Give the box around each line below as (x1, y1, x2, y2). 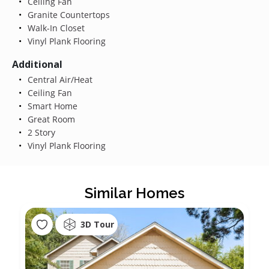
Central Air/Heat (25, 73, 92, 85)
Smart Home (25, 100, 77, 112)
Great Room (25, 113, 75, 125)
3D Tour (80, 219, 114, 231)
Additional (12, 57, 62, 71)
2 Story (25, 126, 55, 138)
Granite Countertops (25, 8, 110, 20)
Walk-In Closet (25, 22, 85, 34)
